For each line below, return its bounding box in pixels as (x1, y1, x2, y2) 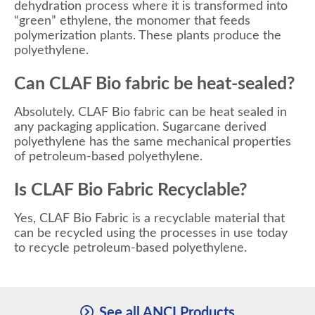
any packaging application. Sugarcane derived (14, 120, 266, 134)
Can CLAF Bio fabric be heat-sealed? (14, 75, 295, 93)
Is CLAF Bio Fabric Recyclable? (14, 181, 247, 199)
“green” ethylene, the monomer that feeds (14, 14, 250, 27)
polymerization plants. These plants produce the (14, 29, 281, 42)
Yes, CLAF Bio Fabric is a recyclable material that (14, 212, 285, 226)
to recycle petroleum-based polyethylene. (14, 242, 247, 255)
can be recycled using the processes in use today (14, 227, 288, 240)
